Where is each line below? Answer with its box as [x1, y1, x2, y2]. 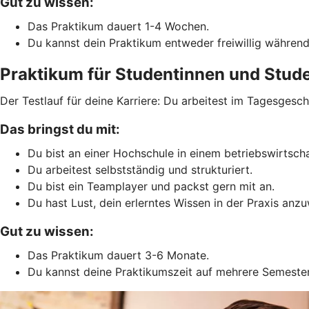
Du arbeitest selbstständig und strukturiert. [28, 162, 252, 177]
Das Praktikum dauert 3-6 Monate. [28, 248, 209, 262]
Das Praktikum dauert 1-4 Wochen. [28, 19, 209, 33]
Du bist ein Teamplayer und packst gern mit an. [28, 179, 275, 193]
